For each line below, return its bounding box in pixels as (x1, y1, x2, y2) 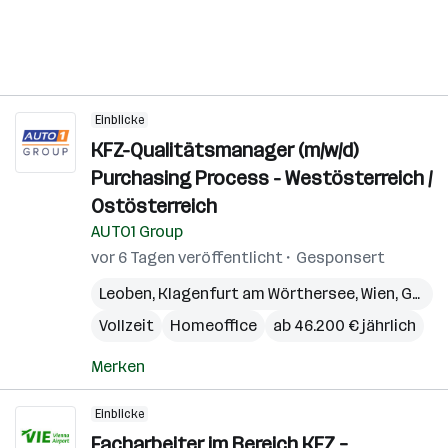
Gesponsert (296, 248, 385, 267)
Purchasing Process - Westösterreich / (91, 166, 432, 190)
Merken (91, 357, 145, 376)
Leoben (99, 284, 152, 303)
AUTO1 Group (91, 222, 183, 241)
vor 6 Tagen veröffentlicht (91, 248, 283, 267)
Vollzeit (99, 316, 154, 335)
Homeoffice (170, 316, 257, 335)
